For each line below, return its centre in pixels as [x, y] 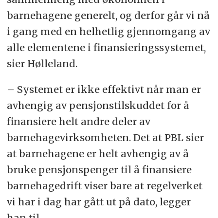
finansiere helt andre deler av [78, 122]
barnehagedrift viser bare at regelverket [104, 186]
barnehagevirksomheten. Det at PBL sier [105, 138]
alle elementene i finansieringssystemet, [106, 48]
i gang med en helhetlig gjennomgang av [108, 32]
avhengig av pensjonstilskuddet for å [98, 106]
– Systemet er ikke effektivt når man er [104, 90]
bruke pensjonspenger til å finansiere [99, 170]
